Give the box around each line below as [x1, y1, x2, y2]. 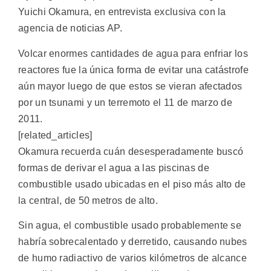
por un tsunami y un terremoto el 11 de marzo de [18, 97, 233, 108]
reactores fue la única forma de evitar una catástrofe [18, 64, 249, 75]
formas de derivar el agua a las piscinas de [18, 162, 209, 173]
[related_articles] [18, 129, 93, 140]
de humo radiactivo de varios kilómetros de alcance [18, 252, 247, 263]
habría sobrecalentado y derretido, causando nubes [18, 236, 247, 247]
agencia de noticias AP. [18, 23, 122, 34]
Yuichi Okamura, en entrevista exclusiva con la [18, 7, 226, 18]
